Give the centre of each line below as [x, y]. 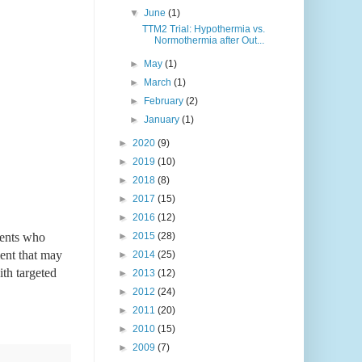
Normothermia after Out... [209, 41]
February [165, 101]
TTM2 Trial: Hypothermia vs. [203, 29]
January [163, 120]
